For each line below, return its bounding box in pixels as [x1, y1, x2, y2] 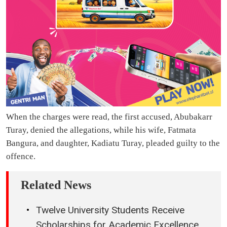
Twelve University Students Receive [36, 204, 184, 216]
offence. [6, 152, 35, 162]
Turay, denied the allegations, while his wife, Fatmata [6, 125, 196, 135]
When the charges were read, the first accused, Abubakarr [6, 112, 212, 122]
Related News [21, 178, 91, 192]
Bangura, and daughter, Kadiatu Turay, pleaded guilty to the [6, 138, 220, 148]
